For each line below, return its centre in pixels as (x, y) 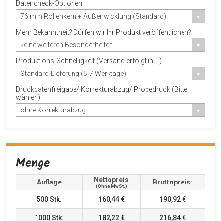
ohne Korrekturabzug (53, 110)
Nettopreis (111, 179)
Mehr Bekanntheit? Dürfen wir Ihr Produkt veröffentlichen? (104, 32)
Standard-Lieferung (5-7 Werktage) (73, 73)
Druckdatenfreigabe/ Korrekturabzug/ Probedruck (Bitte (102, 89)
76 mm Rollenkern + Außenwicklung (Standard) (93, 16)
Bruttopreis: (173, 182)
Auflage (49, 182)
